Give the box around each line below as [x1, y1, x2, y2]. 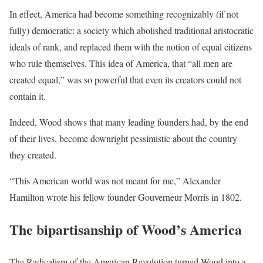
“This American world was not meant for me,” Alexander [9, 174, 221, 187]
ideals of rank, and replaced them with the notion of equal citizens [9, 40, 252, 53]
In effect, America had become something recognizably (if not [9, 7, 238, 20]
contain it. [9, 89, 46, 102]
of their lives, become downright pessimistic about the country [9, 131, 237, 144]
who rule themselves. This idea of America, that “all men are [9, 56, 232, 69]
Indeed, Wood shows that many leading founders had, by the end [9, 115, 248, 128]
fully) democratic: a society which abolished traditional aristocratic [9, 23, 254, 36]
